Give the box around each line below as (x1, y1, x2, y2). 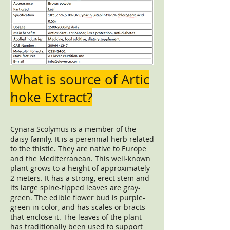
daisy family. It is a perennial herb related (10, 134, 154, 144)
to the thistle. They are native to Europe (10, 144, 146, 154)
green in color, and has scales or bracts (10, 202, 145, 212)
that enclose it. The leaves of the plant (10, 212, 142, 222)
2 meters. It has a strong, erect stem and (10, 173, 149, 183)
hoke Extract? (10, 88, 92, 106)
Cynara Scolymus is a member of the (10, 124, 136, 134)
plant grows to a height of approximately (10, 163, 150, 173)
